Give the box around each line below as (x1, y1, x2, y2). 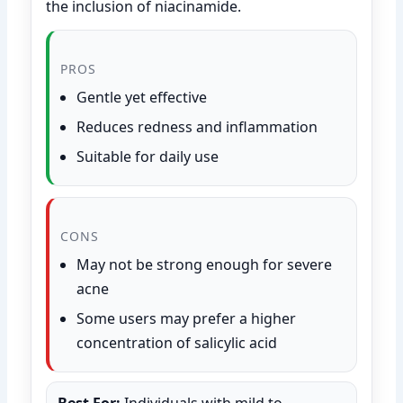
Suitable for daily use (76, 146, 219, 166)
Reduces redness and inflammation (76, 116, 318, 137)
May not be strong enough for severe (76, 254, 333, 274)
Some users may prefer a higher (76, 308, 297, 328)
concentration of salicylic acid (76, 332, 278, 353)
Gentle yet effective (76, 86, 208, 107)
